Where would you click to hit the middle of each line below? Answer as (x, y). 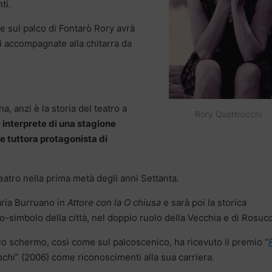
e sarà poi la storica (204, 203)
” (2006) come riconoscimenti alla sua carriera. (115, 257)
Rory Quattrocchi (228, 114)
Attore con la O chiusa (114, 203)
